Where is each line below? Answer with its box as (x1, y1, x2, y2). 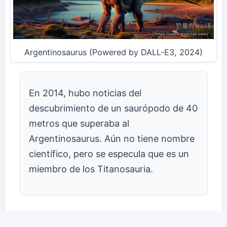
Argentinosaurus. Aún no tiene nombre (29, 133, 195, 144)
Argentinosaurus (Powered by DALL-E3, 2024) (24, 47, 203, 58)
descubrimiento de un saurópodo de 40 (29, 103, 198, 114)
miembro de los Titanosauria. (29, 164, 153, 175)
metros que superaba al (29, 118, 129, 129)
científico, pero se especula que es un (29, 148, 189, 160)
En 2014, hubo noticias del (29, 88, 141, 99)
